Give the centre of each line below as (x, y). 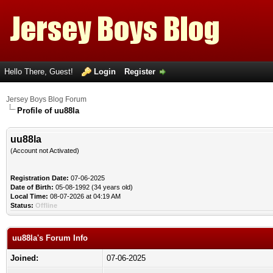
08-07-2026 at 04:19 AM (84, 196)
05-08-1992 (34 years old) (93, 187)
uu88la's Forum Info (50, 238)
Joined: (24, 258)
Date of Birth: (32, 187)
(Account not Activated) (45, 151)
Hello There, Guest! (40, 72)
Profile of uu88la (48, 111)
